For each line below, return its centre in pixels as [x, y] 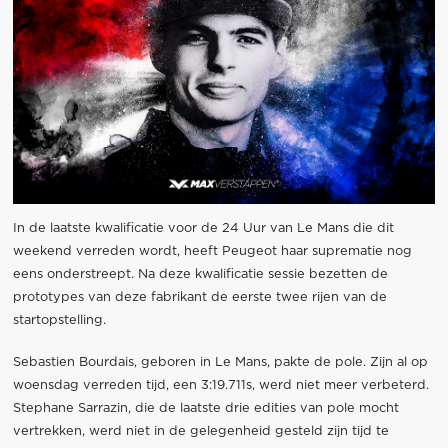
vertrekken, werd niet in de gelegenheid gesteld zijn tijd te [200, 431]
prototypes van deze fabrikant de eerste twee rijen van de [199, 297]
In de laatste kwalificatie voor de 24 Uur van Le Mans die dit [203, 228]
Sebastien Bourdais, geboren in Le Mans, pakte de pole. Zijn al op [220, 362]
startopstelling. [59, 320]
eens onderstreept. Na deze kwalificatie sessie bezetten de [200, 274]
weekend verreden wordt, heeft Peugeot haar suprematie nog [212, 251]
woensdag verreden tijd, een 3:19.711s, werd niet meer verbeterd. [220, 385]
